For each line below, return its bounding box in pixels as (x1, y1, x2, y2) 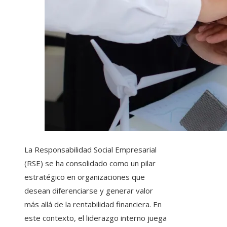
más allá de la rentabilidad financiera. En (24, 199, 162, 210)
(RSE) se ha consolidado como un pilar (24, 158, 156, 169)
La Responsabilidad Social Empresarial (24, 144, 157, 155)
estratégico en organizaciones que (24, 172, 145, 182)
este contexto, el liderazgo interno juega (24, 213, 167, 223)
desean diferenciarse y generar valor (24, 185, 153, 196)
